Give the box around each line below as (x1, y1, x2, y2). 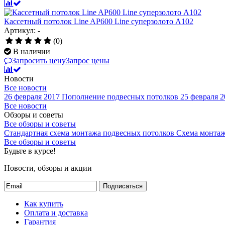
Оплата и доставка (24, 208, 88, 217)
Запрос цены (66, 56, 109, 65)
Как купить (24, 199, 63, 208)
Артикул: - (4, 26, 40, 35)
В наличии (13, 47, 50, 56)
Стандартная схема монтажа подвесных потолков (4, 128, 174, 137)
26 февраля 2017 (4, 92, 60, 101)
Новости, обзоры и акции (4, 163, 92, 172)
